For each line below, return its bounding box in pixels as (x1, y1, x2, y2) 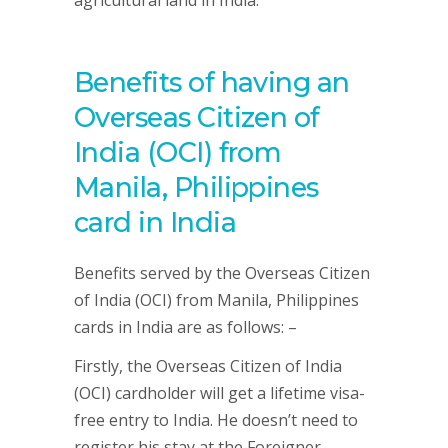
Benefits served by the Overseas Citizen (74, 262, 370, 284)
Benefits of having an (74, 66, 350, 99)
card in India (74, 206, 236, 239)
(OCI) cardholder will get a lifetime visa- (74, 382, 365, 404)
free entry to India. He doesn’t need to (74, 409, 358, 431)
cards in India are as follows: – (74, 316, 297, 338)
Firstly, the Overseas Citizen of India (74, 355, 342, 377)
